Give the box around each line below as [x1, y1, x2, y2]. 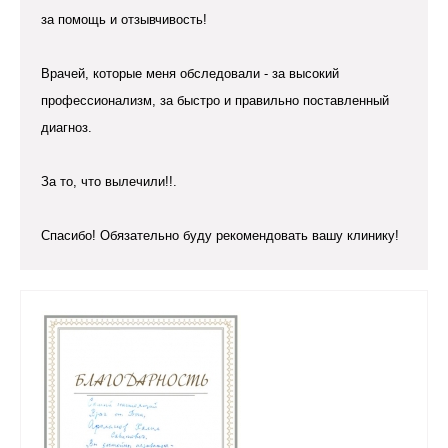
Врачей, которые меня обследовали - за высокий [41, 67, 339, 81]
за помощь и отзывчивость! [41, 13, 207, 27]
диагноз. [41, 121, 92, 135]
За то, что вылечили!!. [41, 175, 177, 189]
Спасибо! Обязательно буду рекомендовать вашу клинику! [41, 229, 399, 243]
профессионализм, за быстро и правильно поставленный [41, 94, 389, 108]
